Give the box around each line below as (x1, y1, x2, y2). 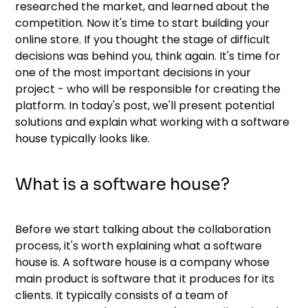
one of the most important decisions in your (15, 64, 252, 80)
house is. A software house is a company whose (15, 254, 270, 270)
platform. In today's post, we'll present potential (15, 97, 275, 113)
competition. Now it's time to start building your (15, 14, 270, 31)
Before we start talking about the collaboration (15, 221, 272, 237)
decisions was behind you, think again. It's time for (15, 47, 281, 64)
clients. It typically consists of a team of (15, 287, 229, 303)
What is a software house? (15, 173, 230, 195)
